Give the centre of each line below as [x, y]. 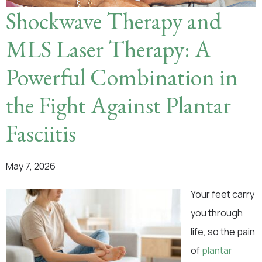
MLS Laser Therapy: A [108, 49]
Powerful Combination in [122, 77]
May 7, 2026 [31, 166]
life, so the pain [223, 232]
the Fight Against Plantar [118, 105]
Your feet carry [223, 194]
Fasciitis [41, 133]
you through [217, 213]
